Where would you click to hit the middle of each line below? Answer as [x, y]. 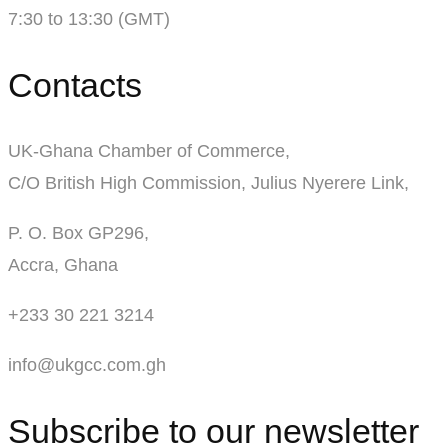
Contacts [75, 85]
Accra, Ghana [63, 265]
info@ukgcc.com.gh [87, 365]
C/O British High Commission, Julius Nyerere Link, [211, 183]
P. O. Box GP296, [78, 233]
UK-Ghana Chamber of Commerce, [149, 151]
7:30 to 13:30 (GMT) [89, 18]
